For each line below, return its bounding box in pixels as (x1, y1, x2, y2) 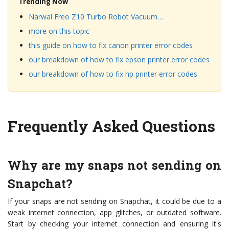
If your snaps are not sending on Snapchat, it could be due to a (8, 196, 221, 207)
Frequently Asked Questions (8, 116, 215, 136)
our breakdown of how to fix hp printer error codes (29, 69, 197, 79)
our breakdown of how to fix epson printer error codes (29, 55, 210, 65)
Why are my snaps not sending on (8, 157, 221, 174)
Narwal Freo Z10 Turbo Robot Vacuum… (29, 12, 163, 22)
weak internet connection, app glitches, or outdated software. (8, 208, 221, 218)
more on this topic (29, 26, 89, 36)
